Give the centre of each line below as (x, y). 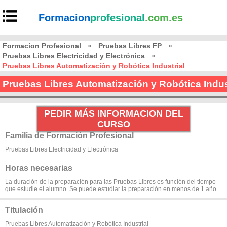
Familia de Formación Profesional (69, 136)
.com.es (164, 18)
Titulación (24, 210)
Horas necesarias (39, 168)
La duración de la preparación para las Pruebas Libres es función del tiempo (110, 182)
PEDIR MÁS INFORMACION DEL (113, 113)
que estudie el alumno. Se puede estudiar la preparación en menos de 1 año (111, 189)
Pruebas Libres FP (130, 46)
